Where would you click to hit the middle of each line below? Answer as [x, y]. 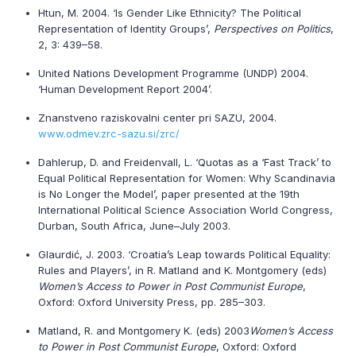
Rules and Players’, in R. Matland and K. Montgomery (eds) [182, 270]
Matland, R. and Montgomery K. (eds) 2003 [144, 331]
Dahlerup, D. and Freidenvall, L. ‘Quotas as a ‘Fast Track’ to [185, 162]
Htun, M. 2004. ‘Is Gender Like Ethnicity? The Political [170, 13]
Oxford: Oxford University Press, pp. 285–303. [152, 302]
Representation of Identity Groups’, [126, 29]
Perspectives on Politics [272, 29]
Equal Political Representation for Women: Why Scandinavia [187, 178]
